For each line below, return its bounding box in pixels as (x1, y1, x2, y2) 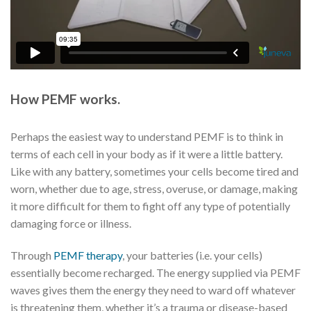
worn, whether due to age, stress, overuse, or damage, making (10, 182, 298, 196)
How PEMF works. (10, 90, 120, 107)
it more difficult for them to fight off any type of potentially (10, 199, 290, 213)
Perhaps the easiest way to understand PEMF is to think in (10, 130, 283, 144)
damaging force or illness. (10, 217, 131, 230)
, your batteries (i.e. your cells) (122, 248, 262, 262)
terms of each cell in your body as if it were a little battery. (10, 147, 283, 161)
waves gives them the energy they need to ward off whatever (10, 283, 296, 296)
